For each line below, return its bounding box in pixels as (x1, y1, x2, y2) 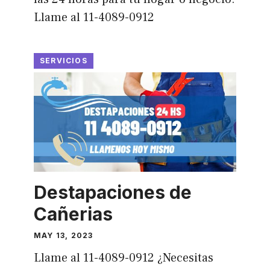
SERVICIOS (39, 56, 87, 66)
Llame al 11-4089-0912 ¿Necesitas (33, 250, 213, 266)
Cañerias (33, 202, 113, 225)
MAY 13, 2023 (33, 230, 93, 240)
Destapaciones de (33, 181, 192, 203)
